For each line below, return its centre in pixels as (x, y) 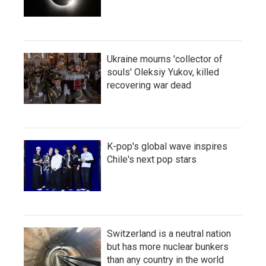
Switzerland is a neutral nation (169, 233)
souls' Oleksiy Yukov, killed (163, 72)
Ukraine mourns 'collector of (165, 59)
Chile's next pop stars (152, 159)
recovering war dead (149, 85)
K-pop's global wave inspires (167, 146)
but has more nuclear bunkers (168, 246)
